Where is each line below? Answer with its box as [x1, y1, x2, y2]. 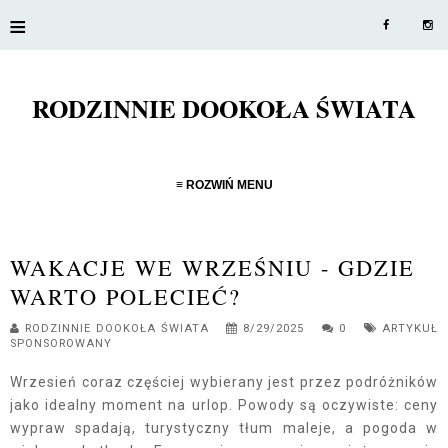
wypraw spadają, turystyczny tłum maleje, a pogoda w [10, 420, 438, 436]
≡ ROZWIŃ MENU [175, 178, 273, 192]
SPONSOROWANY [10, 337, 112, 350]
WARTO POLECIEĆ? [10, 281, 241, 311]
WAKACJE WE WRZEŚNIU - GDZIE [10, 252, 415, 282]
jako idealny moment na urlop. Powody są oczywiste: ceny [10, 397, 438, 413]
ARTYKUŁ [382, 322, 439, 335]
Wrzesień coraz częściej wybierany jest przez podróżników [10, 374, 438, 390]
